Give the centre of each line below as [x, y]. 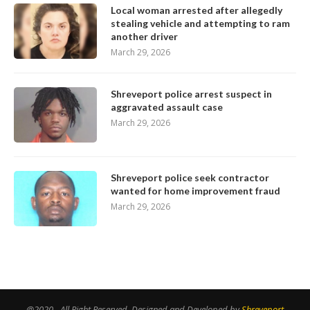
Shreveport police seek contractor [190, 177]
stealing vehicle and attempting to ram [200, 23]
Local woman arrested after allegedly [197, 10]
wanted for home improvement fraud [195, 190]
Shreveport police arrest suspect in [191, 93]
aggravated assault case [167, 107]
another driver [144, 36]
